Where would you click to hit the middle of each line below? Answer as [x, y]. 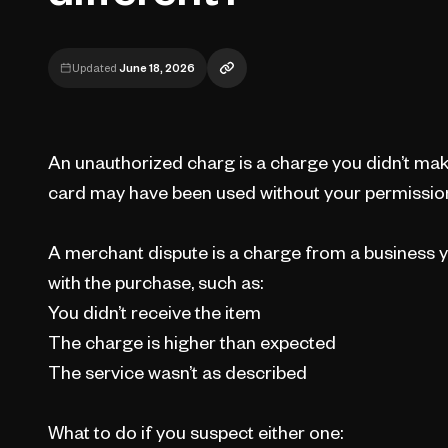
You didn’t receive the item [154, 312]
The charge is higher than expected [191, 342]
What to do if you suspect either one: [195, 432]
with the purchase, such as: [155, 282]
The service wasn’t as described [177, 372]
